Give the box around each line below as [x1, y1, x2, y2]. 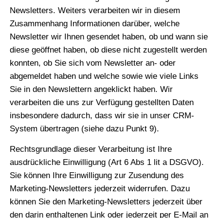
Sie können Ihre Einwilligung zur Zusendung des [10, 170, 184, 180]
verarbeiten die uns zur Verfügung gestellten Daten [10, 98, 194, 108]
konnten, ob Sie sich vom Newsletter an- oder [10, 58, 176, 68]
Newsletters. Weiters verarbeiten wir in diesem [10, 6, 180, 16]
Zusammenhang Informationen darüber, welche [10, 19, 180, 29]
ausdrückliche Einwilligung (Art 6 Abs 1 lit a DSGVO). [10, 157, 204, 167]
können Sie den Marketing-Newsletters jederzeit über [10, 197, 202, 206]
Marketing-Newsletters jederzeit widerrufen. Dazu [10, 183, 190, 193]
